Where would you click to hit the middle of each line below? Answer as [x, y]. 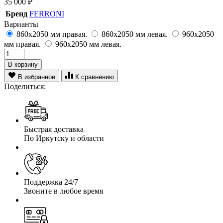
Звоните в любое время [63, 191]
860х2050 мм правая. [52, 34]
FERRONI [47, 13]
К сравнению [95, 77]
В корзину [23, 64]
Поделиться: [25, 86]
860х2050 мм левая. [135, 34]
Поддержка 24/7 [51, 182]
